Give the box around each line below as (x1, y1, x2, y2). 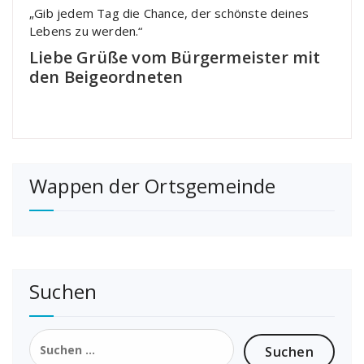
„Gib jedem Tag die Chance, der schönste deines (29, 5, 310, 21)
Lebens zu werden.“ (29, 23, 143, 39)
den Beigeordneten (29, 66, 184, 88)
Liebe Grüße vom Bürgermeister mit (29, 46, 321, 68)
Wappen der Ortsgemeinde (29, 172, 276, 199)
